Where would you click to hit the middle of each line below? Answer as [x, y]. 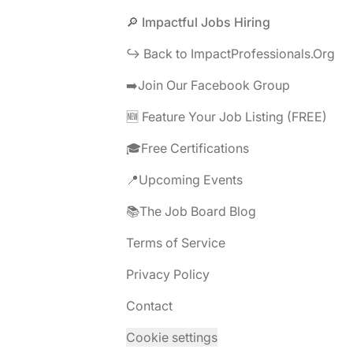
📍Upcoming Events [184, 180]
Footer [43, 21]
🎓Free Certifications [188, 148]
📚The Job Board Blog [191, 211]
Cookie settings [172, 337]
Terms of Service [176, 243]
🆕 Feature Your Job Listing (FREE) [227, 117]
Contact [149, 306]
